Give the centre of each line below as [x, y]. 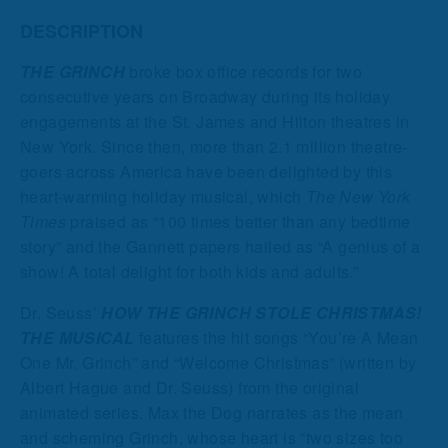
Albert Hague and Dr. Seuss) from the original [189, 387]
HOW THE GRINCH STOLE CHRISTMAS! [261, 312]
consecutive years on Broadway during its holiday [205, 96]
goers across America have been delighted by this [206, 171]
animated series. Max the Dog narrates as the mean [212, 412]
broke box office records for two [244, 71]
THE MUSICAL [77, 337]
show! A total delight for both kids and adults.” [189, 271]
